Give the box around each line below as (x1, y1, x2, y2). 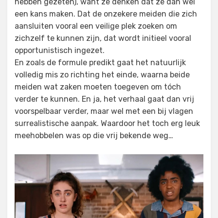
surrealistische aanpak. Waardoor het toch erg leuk (15, 119, 200, 128)
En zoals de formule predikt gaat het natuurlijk (15, 58, 186, 67)
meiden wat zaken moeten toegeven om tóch (15, 82, 181, 91)
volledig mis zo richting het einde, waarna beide (15, 70, 190, 79)
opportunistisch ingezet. (15, 46, 105, 55)
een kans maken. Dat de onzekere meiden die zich (15, 9, 197, 18)
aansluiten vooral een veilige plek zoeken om (15, 21, 177, 31)
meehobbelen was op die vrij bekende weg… (15, 131, 173, 140)
